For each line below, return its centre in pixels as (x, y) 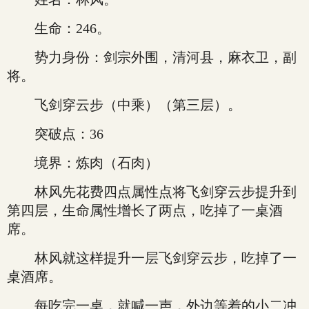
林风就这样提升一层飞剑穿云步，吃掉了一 (152, 258)
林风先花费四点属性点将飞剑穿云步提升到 (152, 192)
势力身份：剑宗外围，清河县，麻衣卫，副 (152, 57)
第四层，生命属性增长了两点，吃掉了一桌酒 (145, 210)
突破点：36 (55, 134)
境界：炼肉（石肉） (83, 163)
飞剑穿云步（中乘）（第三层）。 (124, 105)
